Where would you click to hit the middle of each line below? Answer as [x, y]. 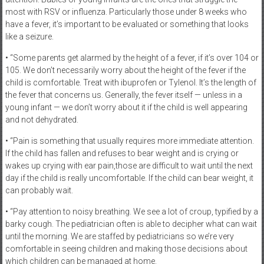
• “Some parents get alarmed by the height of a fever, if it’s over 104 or [132, 58]
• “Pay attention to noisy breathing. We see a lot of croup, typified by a [131, 212]
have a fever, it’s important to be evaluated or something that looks [127, 24]
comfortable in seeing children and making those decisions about [126, 249]
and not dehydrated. [42, 120]
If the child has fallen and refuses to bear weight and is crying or [122, 153]
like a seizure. [29, 37]
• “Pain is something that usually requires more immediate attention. [129, 141]
